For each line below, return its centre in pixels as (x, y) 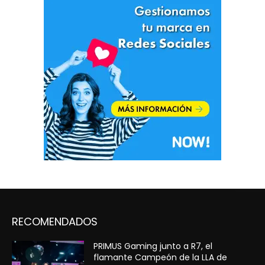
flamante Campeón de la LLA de (161, 258)
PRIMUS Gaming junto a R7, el (153, 246)
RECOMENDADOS (55, 222)
